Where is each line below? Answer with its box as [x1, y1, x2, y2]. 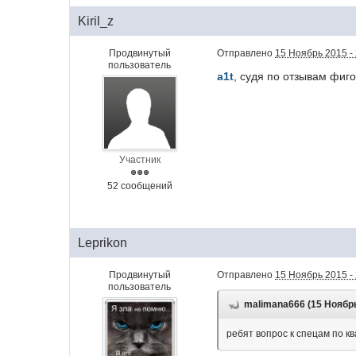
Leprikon [78, 236, 128, 250]
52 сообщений [106, 180, 172, 192]
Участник [118, 154, 161, 166]
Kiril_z [78, 14, 114, 29]
